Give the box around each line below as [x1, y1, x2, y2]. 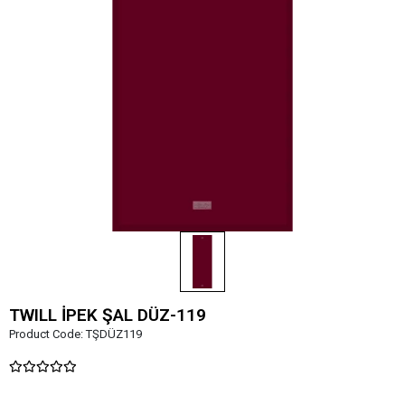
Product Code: [9, 326, 86, 341]
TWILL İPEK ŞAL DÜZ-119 [9, 304, 206, 325]
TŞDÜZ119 [86, 326, 142, 341]
